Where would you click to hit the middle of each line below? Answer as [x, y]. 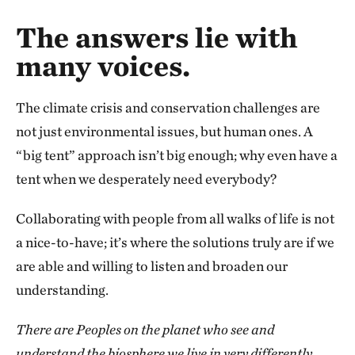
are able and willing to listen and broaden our [152, 265]
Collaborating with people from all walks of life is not [175, 218]
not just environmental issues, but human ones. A [164, 131]
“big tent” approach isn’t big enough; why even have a [177, 155]
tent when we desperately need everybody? [146, 178]
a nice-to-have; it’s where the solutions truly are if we [175, 242]
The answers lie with [157, 37]
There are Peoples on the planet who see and [145, 329]
